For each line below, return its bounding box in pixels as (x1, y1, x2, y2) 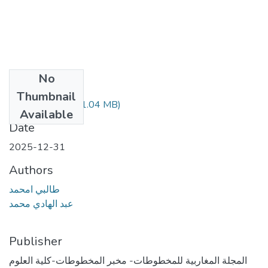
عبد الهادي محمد (9, 197, 74, 211)
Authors (9, 162, 53, 178)
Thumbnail (17, 88, 76, 105)
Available (20, 106, 73, 123)
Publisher (9, 233, 62, 249)
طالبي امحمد (9, 182, 60, 196)
